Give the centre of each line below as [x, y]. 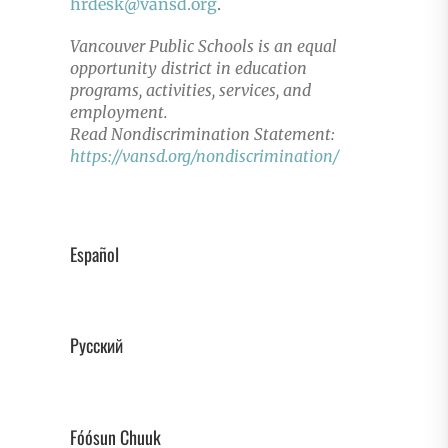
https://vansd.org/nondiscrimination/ [204, 156]
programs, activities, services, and [190, 90]
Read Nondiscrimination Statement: [202, 134]
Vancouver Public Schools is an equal [203, 46]
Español [94, 253]
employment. [118, 112]
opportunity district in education [188, 68]
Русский [96, 345]
